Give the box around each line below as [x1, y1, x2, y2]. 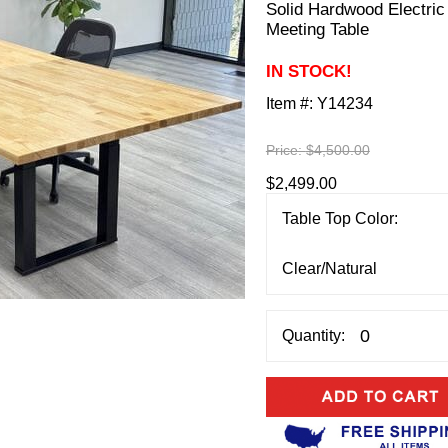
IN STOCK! [265, 62, 352, 81]
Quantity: [281, 327, 345, 344]
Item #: [265, 94, 317, 112]
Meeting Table [265, 20, 369, 39]
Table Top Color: [281, 210, 398, 227]
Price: [265, 142, 306, 158]
